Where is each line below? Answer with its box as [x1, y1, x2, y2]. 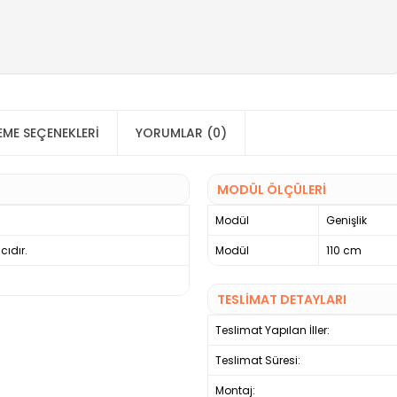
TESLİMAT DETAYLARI [217, 291, 346, 309]
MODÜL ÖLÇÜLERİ [217, 181, 326, 199]
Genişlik [326, 213, 367, 229]
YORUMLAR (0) [136, 124, 227, 143]
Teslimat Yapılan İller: [215, 323, 330, 339]
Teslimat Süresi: [215, 353, 300, 369]
